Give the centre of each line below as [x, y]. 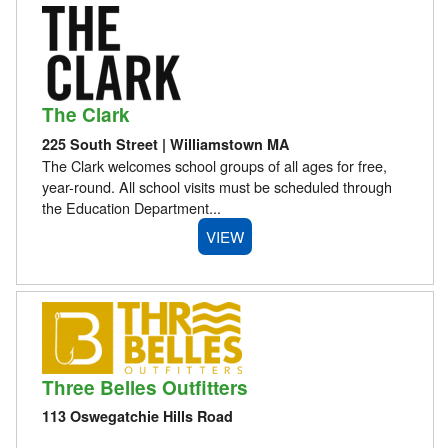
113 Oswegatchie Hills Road [137, 416]
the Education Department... [131, 207]
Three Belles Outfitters [144, 387]
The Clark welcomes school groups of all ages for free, [214, 165]
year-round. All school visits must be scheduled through [216, 186]
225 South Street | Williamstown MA [165, 143]
